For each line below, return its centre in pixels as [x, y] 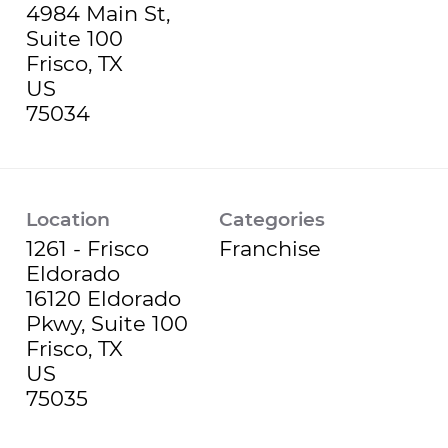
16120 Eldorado [103, 298]
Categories [272, 219]
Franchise [270, 248]
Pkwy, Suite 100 [107, 323]
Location [68, 219]
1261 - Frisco [87, 248]
